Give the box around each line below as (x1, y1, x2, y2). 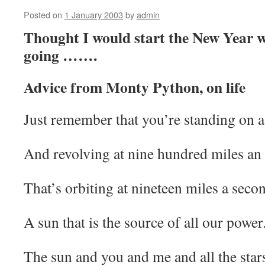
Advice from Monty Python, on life (24, 76, 245, 98)
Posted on (24, 8, 62, 21)
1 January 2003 (64, 8, 123, 21)
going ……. (24, 44, 97, 66)
